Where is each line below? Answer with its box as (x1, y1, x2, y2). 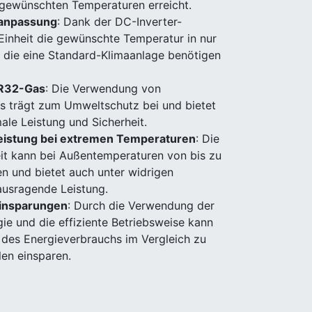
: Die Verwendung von (45, 81, 161, 95)
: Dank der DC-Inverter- (57, 15, 182, 29)
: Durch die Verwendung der (68, 198, 214, 212)
